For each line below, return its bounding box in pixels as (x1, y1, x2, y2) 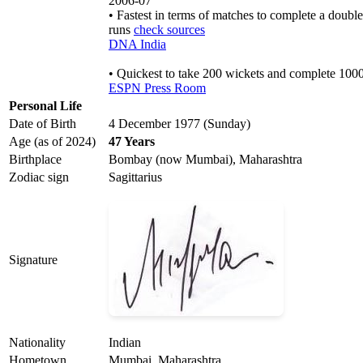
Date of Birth (9, 117, 76, 131)
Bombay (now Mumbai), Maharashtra (109, 152, 302, 167)
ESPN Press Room (109, 81, 206, 96)
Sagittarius (109, 170, 162, 185)
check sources (134, 23, 205, 37)
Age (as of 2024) (9, 135, 96, 149)
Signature (9, 253, 58, 267)
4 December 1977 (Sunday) (109, 117, 250, 131)
